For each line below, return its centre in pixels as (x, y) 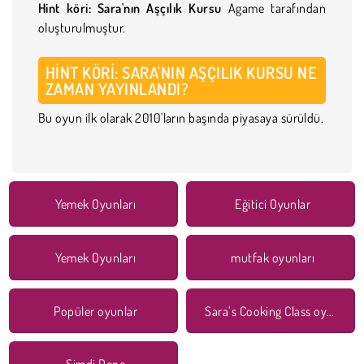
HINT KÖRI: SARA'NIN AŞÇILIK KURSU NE (181, 72)
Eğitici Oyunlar (273, 204)
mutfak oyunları (273, 257)
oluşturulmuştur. (82, 27)
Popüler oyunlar (96, 311)
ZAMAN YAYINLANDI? (117, 88)
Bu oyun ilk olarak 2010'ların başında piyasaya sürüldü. (181, 117)
